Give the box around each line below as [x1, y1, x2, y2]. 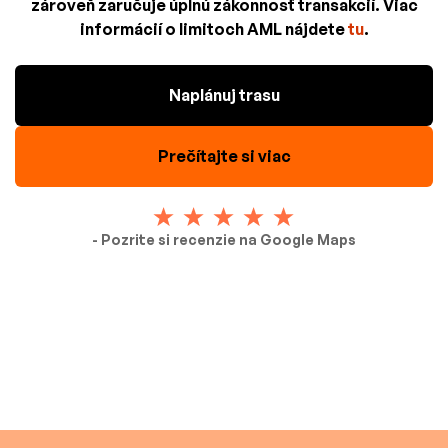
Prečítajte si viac [157, 145, 291, 166]
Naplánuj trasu [168, 84, 280, 105]
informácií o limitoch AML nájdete [79, 18, 348, 39]
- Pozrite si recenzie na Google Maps [92, 230, 356, 248]
